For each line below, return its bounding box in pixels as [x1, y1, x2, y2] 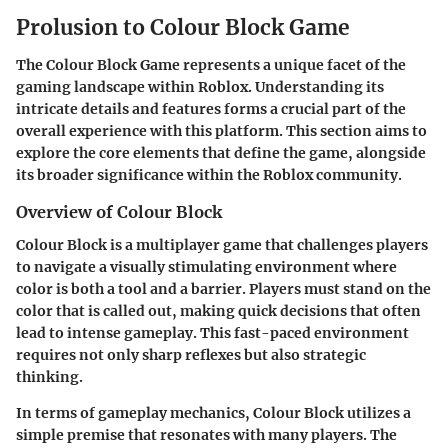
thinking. [16, 367, 83, 386]
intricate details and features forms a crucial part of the [16, 100, 406, 119]
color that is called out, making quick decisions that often [16, 301, 421, 320]
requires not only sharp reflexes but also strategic [16, 345, 366, 364]
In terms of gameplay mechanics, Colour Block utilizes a [16, 403, 411, 422]
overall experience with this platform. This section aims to [16, 122, 427, 141]
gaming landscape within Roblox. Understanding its [16, 78, 384, 97]
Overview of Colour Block [16, 202, 222, 223]
